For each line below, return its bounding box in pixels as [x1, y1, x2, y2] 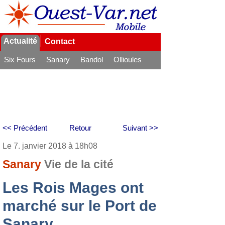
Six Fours [4, 55, 36, 64]
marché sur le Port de [3, 197, 157, 214]
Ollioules [114, 55, 142, 64]
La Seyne [4, 69, 35, 77]
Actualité [4, 37, 37, 45]
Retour [69, 124, 91, 132]
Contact [45, 37, 75, 46]
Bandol [80, 55, 103, 64]
